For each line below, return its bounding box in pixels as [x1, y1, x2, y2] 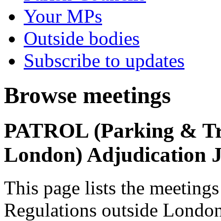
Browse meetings [4, 82, 171, 109]
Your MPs [24, 5, 102, 27]
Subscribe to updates [24, 50, 184, 71]
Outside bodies [24, 28, 140, 49]
